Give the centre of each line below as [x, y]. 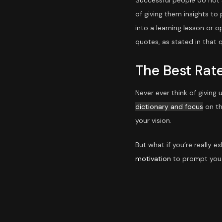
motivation [153, 159]
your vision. [153, 121]
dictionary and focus [169, 107]
